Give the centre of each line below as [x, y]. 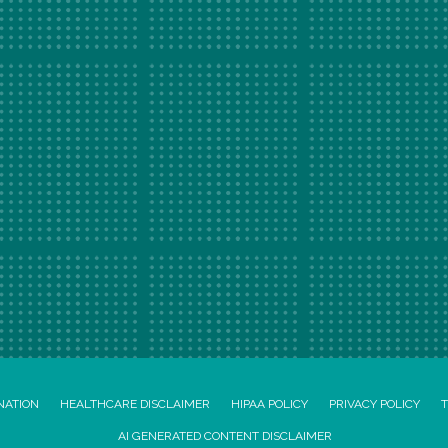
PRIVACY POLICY [374, 404]
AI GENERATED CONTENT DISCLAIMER [224, 436]
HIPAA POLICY [269, 404]
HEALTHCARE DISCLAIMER [135, 404]
